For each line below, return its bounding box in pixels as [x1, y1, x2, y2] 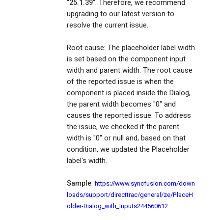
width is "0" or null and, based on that [67, 133, 186, 144]
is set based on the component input [67, 54, 186, 65]
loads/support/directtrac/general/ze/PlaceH [67, 190, 193, 200]
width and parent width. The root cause [67, 65, 192, 76]
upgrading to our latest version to [67, 9, 174, 20]
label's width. [67, 156, 107, 166]
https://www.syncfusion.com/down [95, 179, 195, 189]
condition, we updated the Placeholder [67, 144, 190, 155]
